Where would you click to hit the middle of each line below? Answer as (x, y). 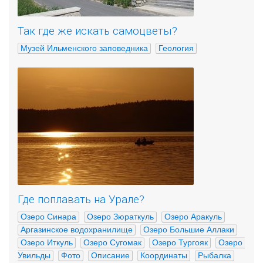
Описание (110, 255)
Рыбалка (215, 255)
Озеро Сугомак (112, 242)
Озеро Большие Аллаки (189, 229)
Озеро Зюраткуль (120, 216)
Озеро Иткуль (47, 242)
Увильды (34, 255)
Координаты (164, 255)
